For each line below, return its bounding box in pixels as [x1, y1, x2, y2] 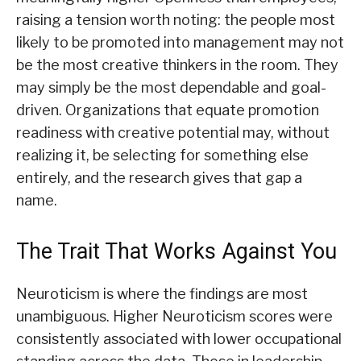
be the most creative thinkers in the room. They [16, 56, 338, 74]
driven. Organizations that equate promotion [16, 102, 319, 119]
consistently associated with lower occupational [16, 330, 342, 348]
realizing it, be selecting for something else [16, 147, 309, 164]
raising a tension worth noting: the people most [16, 11, 335, 29]
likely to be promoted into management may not [16, 34, 344, 52]
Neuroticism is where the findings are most [16, 285, 308, 303]
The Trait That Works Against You [16, 239, 337, 265]
